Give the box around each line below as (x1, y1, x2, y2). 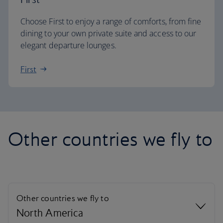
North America (16, 207, 84, 219)
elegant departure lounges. (20, 40, 116, 51)
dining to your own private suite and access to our (20, 28, 197, 39)
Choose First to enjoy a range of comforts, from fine (20, 16, 202, 27)
